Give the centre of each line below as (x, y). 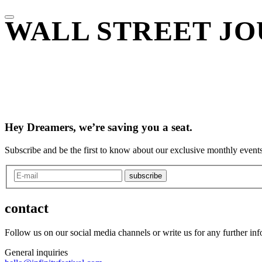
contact (27, 208)
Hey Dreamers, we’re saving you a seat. (99, 127)
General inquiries (36, 253)
